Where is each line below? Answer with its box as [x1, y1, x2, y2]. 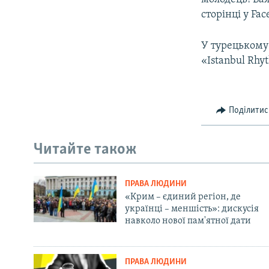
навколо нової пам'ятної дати [124, 216, 251, 226]
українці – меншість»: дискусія [124, 204, 259, 214]
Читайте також [34, 142, 137, 159]
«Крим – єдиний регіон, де [124, 192, 241, 202]
